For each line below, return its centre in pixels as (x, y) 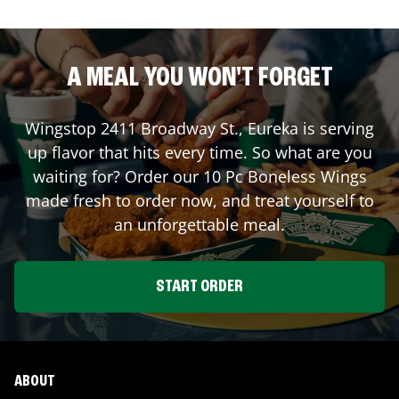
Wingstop (63, 128)
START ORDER (199, 286)
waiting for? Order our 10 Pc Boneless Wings (199, 176)
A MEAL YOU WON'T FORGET (199, 78)
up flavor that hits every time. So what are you (199, 152)
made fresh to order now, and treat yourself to (199, 200)
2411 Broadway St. (170, 128)
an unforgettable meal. (199, 224)
